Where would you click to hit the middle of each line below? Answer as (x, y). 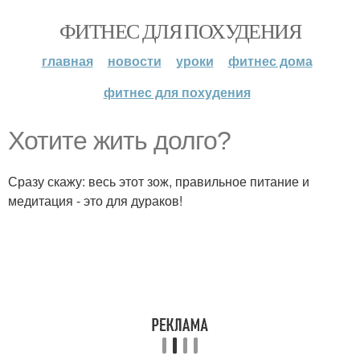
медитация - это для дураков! (95, 200)
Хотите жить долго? (119, 141)
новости (134, 61)
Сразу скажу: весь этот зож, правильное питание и (159, 181)
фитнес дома (270, 61)
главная (67, 61)
